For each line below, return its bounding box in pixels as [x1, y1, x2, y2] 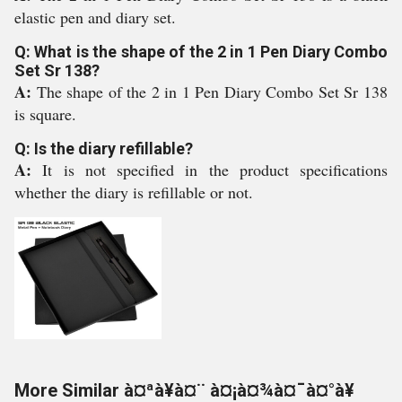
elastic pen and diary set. [14, 6, 176, 28]
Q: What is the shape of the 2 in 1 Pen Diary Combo [14, 42, 388, 61]
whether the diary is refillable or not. [14, 181, 253, 203]
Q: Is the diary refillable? [14, 139, 193, 158]
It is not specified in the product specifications [42, 159, 388, 180]
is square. [14, 103, 76, 125]
